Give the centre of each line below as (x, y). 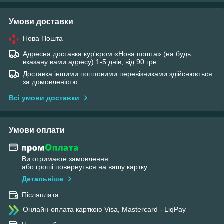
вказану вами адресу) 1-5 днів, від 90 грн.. (92, 62)
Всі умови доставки (44, 98)
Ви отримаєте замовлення (65, 159)
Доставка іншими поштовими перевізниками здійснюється (118, 74)
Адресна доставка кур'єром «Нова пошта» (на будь (107, 54)
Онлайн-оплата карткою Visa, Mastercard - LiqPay (104, 210)
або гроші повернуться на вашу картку (85, 167)
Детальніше (43, 179)
